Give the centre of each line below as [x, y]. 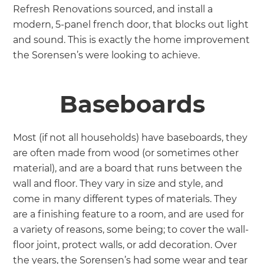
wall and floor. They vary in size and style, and [118, 183]
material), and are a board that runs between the [128, 168]
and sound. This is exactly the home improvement [132, 39]
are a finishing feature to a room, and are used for [129, 214]
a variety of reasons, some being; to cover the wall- [131, 229]
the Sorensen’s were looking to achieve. [108, 55]
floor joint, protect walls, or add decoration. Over [125, 245]
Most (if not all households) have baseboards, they [131, 137]
